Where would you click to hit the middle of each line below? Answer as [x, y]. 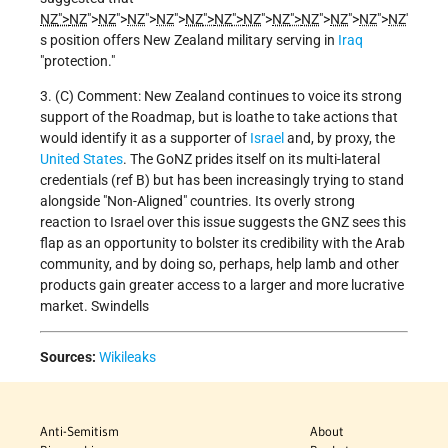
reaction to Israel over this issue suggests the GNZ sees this [223, 222]
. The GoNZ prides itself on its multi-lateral [251, 159]
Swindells [118, 306]
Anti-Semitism [79, 431]
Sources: [68, 357]
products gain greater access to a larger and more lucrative [222, 285]
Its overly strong [305, 201]
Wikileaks [127, 357]
